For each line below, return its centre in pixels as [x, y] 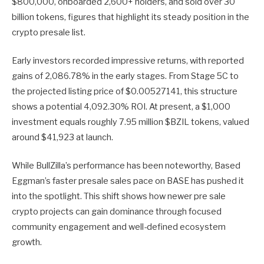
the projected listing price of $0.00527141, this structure [125, 91]
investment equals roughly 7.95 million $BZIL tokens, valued [131, 122]
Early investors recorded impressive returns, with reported [128, 60]
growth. [27, 242]
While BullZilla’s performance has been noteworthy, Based [126, 165]
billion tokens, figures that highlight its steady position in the [131, 17]
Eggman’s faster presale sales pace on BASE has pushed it [128, 181]
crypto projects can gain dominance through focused [117, 211]
